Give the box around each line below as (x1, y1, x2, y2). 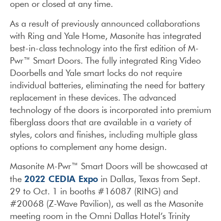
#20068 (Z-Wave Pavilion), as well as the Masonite (10, 198, 203, 210)
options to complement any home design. (10, 141, 167, 152)
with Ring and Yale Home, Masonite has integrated (10, 30, 201, 41)
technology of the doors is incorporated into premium (10, 104, 211, 115)
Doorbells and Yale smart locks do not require (10, 67, 182, 78)
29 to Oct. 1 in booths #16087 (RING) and (10, 185, 178, 197)
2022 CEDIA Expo (24, 173, 99, 184)
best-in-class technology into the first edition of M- (10, 42, 199, 54)
